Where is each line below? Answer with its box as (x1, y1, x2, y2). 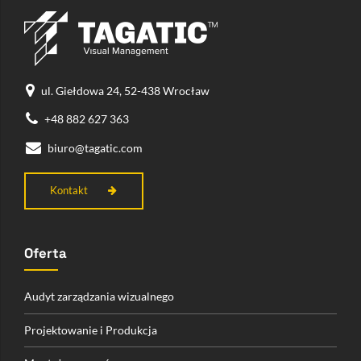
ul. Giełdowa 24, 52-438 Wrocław (40, 83, 210, 98)
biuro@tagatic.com (47, 140, 143, 155)
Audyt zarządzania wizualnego (24, 289, 174, 304)
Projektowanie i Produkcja (24, 322, 157, 337)
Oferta (24, 244, 67, 263)
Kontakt (50, 185, 89, 197)
